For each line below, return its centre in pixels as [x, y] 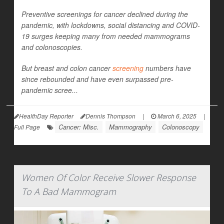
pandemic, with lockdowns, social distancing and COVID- [111, 25]
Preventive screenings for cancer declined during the [105, 14]
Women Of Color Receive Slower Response [109, 178]
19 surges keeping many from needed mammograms [106, 36]
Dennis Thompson [110, 116]
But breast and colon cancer [67, 68]
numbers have [167, 68]
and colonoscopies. [52, 47]
